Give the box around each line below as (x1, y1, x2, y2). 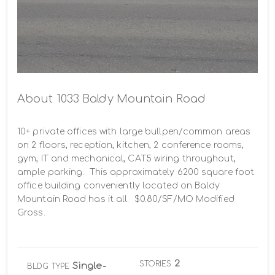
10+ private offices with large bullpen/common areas (17, 127, 251, 137)
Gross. (17, 208, 45, 218)
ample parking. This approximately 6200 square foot (17, 168, 255, 177)
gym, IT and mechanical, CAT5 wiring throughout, (17, 154, 236, 164)
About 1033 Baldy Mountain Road (17, 93, 206, 106)
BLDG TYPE (27, 262, 69, 271)
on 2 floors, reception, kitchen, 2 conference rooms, (17, 141, 244, 150)
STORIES (139, 260, 172, 269)
